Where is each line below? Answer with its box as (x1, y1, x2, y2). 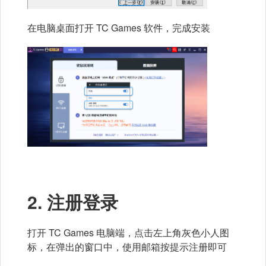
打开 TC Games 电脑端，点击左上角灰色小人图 (27, 226, 229, 240)
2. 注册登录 (27, 189, 118, 215)
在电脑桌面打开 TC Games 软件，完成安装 (27, 20, 210, 34)
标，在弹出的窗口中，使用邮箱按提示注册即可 (27, 240, 227, 254)
